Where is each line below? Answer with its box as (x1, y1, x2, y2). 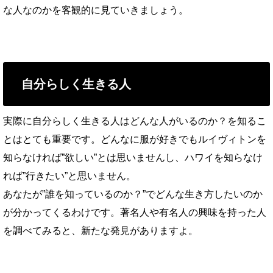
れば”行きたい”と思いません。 (3, 170, 136, 181)
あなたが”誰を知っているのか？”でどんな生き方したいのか (3, 188, 263, 199)
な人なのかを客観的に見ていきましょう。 (3, 4, 188, 15)
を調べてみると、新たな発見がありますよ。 (3, 225, 198, 236)
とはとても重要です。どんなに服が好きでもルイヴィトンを (3, 133, 266, 144)
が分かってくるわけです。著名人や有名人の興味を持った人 (3, 207, 266, 218)
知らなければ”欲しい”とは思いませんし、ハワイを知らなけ (3, 152, 263, 163)
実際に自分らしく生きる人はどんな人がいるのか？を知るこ (3, 115, 266, 126)
